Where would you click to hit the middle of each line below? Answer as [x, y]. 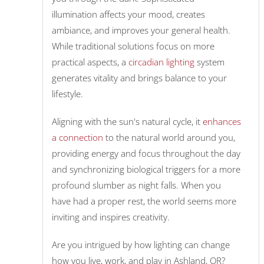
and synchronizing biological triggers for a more [146, 169]
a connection [77, 138]
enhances [222, 122]
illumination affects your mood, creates [128, 14]
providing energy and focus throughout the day [146, 154]
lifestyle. [69, 94]
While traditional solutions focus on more [133, 46]
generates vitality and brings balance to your [139, 78]
